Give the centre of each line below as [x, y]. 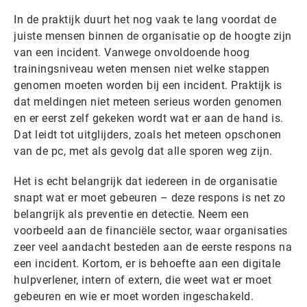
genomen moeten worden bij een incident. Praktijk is [148, 85]
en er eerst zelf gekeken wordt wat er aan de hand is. [149, 118]
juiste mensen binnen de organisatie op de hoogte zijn [153, 36]
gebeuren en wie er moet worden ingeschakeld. [135, 296]
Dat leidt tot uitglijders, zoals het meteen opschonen [148, 134]
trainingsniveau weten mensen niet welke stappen [142, 69]
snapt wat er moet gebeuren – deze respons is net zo [150, 197]
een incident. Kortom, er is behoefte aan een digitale [147, 263]
